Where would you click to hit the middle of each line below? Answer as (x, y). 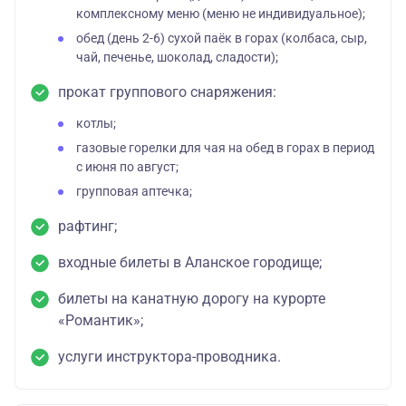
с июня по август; (127, 167)
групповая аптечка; (134, 191)
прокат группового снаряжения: (167, 92)
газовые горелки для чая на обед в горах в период (225, 148)
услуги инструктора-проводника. (169, 356)
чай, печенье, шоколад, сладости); (177, 57)
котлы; (96, 123)
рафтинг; (87, 226)
